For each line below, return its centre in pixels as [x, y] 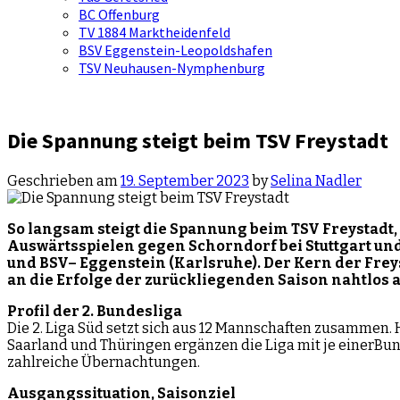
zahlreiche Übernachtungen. [106, 362]
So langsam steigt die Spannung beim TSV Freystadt [200, 229]
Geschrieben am [64, 180]
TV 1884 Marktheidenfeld [154, 32]
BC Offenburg [119, 14]
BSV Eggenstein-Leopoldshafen [175, 50]
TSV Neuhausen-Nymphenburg [172, 67]
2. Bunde [113, 311]
